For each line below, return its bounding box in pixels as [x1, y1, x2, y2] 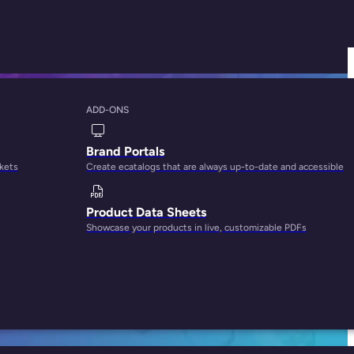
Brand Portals [86, 144, 165, 159]
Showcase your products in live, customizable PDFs [86, 221, 307, 233]
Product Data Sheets [86, 204, 207, 220]
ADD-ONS [86, 104, 130, 115]
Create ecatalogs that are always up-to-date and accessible [86, 161, 345, 172]
